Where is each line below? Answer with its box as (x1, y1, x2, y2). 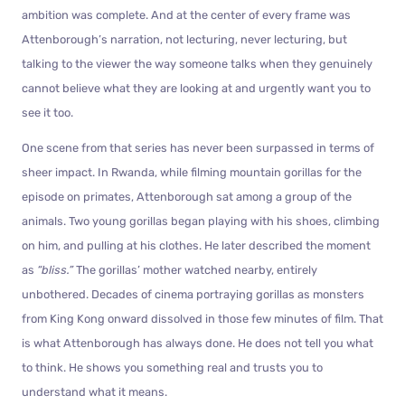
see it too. (22, 105, 73, 119)
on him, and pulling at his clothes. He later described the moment (22, 238, 371, 252)
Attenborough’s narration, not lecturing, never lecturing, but (22, 32, 347, 46)
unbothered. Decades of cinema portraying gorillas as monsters (22, 287, 364, 301)
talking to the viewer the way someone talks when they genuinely (22, 56, 372, 71)
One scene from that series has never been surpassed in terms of (22, 140, 374, 155)
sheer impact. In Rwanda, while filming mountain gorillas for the (22, 165, 362, 179)
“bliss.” (37, 262, 73, 277)
